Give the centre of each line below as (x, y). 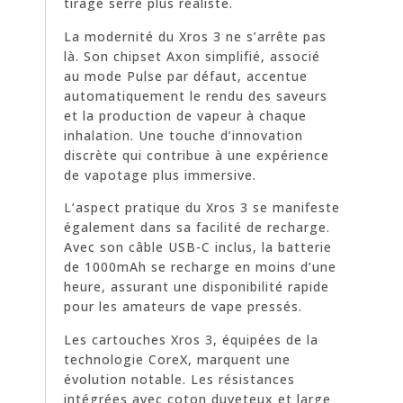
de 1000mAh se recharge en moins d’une (200, 267)
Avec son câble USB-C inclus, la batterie (198, 247)
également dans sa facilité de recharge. (197, 228)
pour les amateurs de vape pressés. (183, 307)
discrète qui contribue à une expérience (197, 155)
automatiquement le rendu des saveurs (196, 95)
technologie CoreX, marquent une (177, 359)
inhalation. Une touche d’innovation (184, 135)
